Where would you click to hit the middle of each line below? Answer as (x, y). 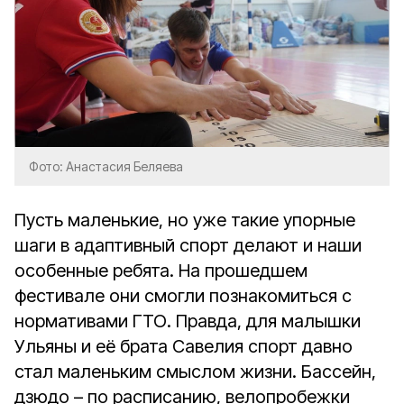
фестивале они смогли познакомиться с (183, 296)
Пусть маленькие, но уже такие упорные (185, 220)
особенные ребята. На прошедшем (161, 271)
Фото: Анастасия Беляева (106, 166)
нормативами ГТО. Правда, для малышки (188, 321)
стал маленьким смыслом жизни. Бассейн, (195, 372)
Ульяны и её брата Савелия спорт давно (184, 346)
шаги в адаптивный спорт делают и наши (188, 245)
